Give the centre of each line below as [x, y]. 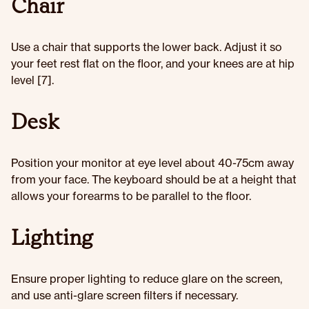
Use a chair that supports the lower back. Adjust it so [147, 47]
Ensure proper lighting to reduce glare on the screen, [147, 279]
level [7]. [32, 80]
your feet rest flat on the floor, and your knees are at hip [153, 63]
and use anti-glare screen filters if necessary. [124, 295]
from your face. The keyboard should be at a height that [154, 179]
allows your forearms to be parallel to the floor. [131, 196]
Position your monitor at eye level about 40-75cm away [152, 163]
